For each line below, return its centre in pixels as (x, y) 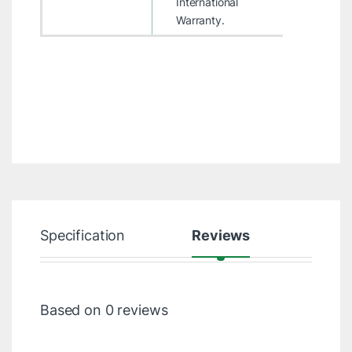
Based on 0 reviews (104, 310)
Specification (82, 235)
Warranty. (200, 20)
